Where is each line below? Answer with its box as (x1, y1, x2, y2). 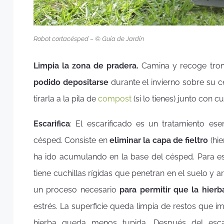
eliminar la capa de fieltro (109, 135, 208, 145)
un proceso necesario (33, 185, 120, 195)
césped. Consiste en (33, 135, 109, 145)
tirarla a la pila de (33, 93, 98, 103)
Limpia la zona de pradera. (33, 60, 142, 70)
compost (98, 93, 131, 103)
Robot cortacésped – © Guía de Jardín (33, 34, 144, 42)
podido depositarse (33, 77, 108, 87)
